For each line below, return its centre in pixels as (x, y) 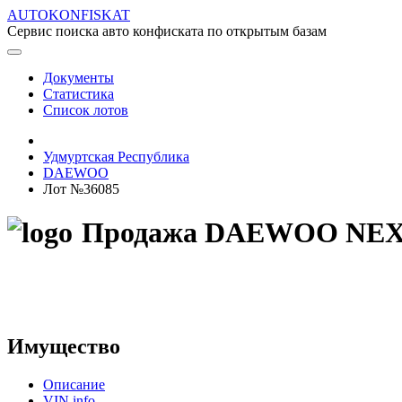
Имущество (64, 346)
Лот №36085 (81, 189)
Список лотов (86, 110)
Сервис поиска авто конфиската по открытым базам (167, 31)
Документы (79, 78)
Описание (74, 384)
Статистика (79, 94)
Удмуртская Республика (116, 157)
